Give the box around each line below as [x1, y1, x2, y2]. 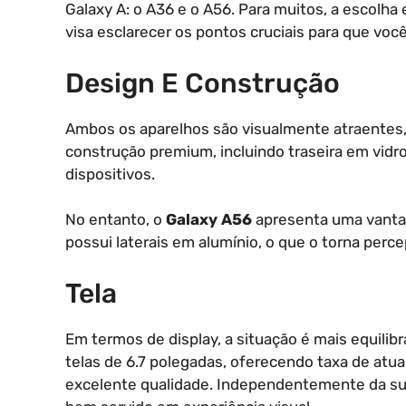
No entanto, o [65, 210, 166, 229]
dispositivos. [65, 164, 155, 183]
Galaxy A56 [166, 210, 252, 229]
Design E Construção [65, 66, 340, 100]
